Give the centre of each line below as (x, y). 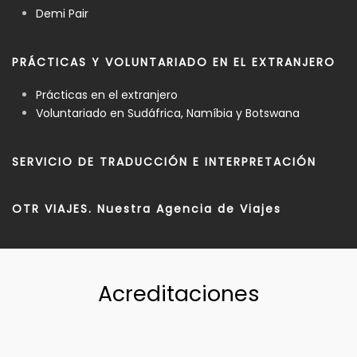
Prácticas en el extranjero (107, 94)
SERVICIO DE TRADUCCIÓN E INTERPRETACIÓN (164, 161)
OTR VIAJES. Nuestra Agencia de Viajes (147, 208)
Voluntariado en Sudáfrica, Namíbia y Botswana (168, 113)
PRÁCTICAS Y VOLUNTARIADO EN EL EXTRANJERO (174, 62)
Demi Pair (62, 13)
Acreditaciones (178, 293)
